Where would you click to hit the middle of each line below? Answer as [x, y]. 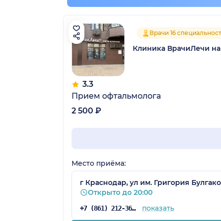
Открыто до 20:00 [120, 192]
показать [158, 208]
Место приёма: [99, 163]
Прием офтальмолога [116, 96]
